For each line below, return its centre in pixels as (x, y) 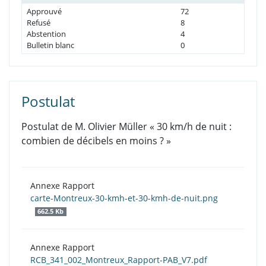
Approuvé (44, 12)
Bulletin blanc (50, 45)
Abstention (46, 34)
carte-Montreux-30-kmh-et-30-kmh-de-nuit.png (124, 198)
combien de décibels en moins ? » (96, 141)
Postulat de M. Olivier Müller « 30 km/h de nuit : (126, 127)
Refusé (39, 23)
